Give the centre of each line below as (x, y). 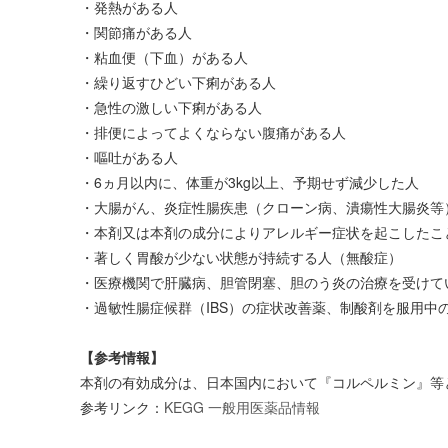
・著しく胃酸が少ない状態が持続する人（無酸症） (241, 257)
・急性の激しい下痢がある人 (171, 107)
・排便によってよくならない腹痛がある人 (213, 132)
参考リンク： (122, 407)
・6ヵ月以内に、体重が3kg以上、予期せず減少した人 (249, 182)
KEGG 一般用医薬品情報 (242, 407)
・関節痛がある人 (136, 32)
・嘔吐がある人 (129, 157)
